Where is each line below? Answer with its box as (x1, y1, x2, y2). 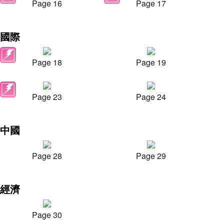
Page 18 (32, 56, 62, 68)
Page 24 (136, 91, 166, 102)
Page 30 (32, 209, 62, 220)
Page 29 (136, 150, 166, 161)
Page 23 (32, 91, 62, 102)
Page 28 (32, 150, 62, 161)
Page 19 (136, 56, 166, 68)
